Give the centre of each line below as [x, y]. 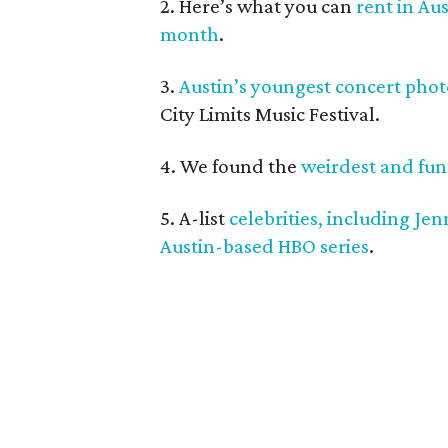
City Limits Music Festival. [270, 114]
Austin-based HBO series [264, 246]
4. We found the [230, 166]
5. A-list [194, 218]
